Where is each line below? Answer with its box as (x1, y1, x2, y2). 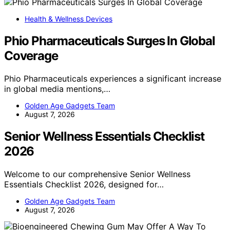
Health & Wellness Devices (25, 14, 112, 24)
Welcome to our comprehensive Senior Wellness (4, 168, 190, 179)
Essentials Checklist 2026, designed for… (4, 179, 164, 189)
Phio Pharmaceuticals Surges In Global (4, 33, 215, 48)
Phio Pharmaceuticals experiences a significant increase (4, 73, 221, 84)
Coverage (4, 48, 58, 63)
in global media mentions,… (4, 83, 110, 94)
